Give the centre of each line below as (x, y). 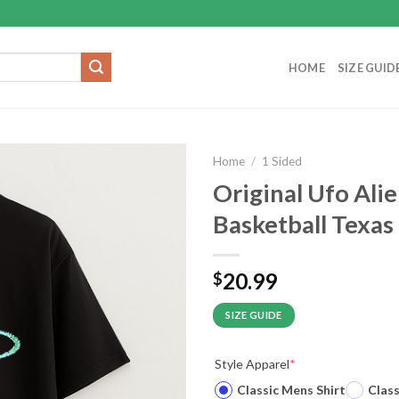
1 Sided (282, 161)
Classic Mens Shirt (291, 389)
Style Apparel (252, 363)
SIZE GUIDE (254, 314)
